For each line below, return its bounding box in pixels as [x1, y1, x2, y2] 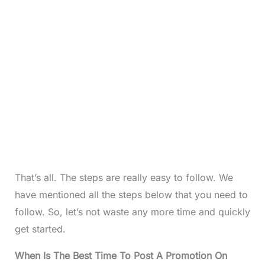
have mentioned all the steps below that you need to [14, 189, 248, 201]
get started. [14, 223, 66, 235]
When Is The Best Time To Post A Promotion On [14, 250, 227, 262]
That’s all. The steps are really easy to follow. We [14, 172, 233, 184]
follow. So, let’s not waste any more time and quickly [14, 206, 250, 218]
